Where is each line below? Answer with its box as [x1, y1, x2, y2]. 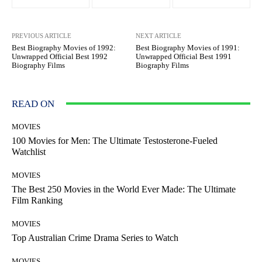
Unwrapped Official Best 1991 [136, 51, 232, 61]
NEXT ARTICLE [136, 32, 182, 39]
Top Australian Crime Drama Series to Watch [12, 232, 178, 243]
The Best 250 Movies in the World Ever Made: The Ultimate [12, 184, 236, 194]
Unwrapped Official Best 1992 [12, 51, 108, 61]
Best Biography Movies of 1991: [136, 43, 240, 52]
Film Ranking [12, 195, 63, 205]
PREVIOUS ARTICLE [12, 32, 71, 39]
